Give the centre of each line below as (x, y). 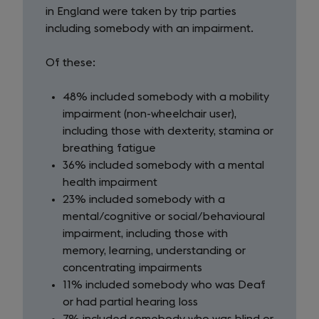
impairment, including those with (145, 234)
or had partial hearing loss (130, 302)
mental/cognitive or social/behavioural (164, 216)
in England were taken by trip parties (141, 11)
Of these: (70, 63)
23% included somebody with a (144, 199)
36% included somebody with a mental (163, 165)
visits (47, 32)
